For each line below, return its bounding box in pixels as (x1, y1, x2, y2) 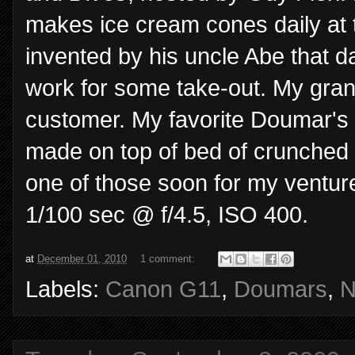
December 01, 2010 (37, 252, 127, 265)
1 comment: (140, 252, 198, 265)
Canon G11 (105, 277, 221, 303)
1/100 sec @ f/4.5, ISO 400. (25, 202, 308, 228)
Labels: (25, 277, 105, 303)
